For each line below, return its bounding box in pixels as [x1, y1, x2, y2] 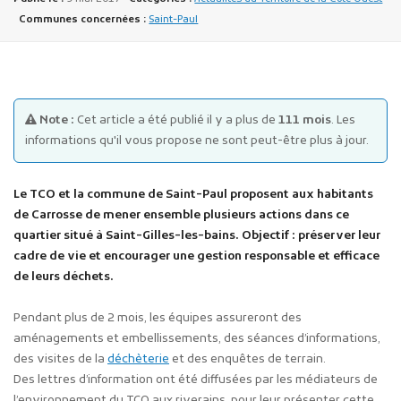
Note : [36, 113, 77, 129]
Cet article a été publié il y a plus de [76, 113, 276, 129]
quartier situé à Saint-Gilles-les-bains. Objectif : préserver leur [13, 227, 380, 243]
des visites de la [13, 351, 107, 367]
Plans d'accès [103, 218, 180, 234]
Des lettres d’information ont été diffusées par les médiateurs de [13, 371, 378, 388]
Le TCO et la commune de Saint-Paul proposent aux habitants [13, 186, 373, 202]
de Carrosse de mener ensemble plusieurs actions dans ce [13, 207, 349, 223]
